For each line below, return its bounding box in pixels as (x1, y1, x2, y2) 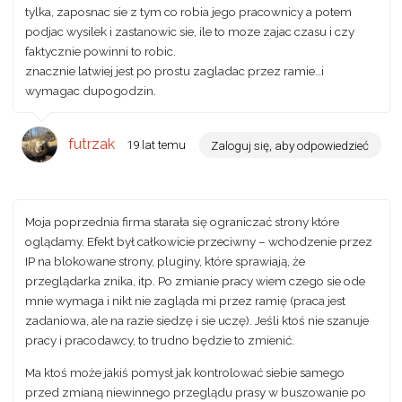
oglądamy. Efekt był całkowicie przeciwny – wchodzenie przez (25, 234, 372, 249)
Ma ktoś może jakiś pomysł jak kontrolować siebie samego (25, 364, 345, 380)
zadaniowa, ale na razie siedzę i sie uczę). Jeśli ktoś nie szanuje (25, 313, 369, 328)
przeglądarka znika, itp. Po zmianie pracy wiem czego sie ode (25, 274, 365, 289)
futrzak (68, 135, 116, 153)
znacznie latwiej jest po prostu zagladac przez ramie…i (25, 63, 324, 78)
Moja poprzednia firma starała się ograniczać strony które (25, 214, 339, 230)
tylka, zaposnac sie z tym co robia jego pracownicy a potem (25, 4, 352, 19)
